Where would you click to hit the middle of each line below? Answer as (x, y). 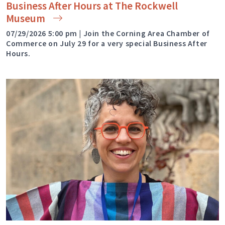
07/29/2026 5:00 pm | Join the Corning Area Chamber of (108, 33)
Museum (26, 18)
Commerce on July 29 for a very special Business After (107, 43)
